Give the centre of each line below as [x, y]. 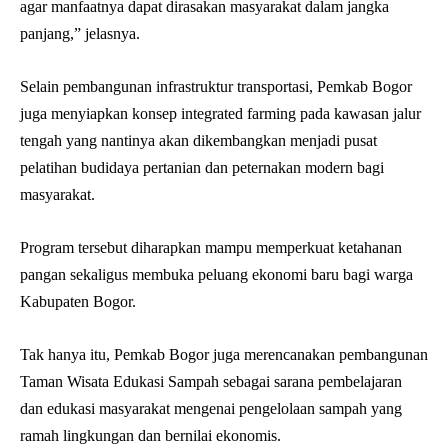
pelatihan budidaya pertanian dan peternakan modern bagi [202, 167]
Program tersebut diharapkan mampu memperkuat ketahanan [211, 247]
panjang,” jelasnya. [80, 33]
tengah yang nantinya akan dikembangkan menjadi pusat [198, 140]
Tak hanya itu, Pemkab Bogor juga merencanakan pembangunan [224, 354]
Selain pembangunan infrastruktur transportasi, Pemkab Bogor [216, 86]
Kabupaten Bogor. [78, 301]
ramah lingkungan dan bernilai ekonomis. [150, 435]
